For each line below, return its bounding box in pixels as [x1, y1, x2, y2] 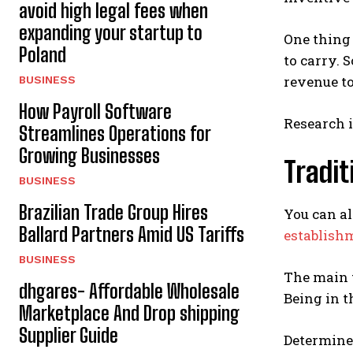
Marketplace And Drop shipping [19, 302, 240, 325]
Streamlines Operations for [19, 122, 211, 145]
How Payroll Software [19, 100, 172, 123]
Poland [19, 43, 66, 66]
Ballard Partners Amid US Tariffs [19, 223, 244, 246]
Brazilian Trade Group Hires [19, 201, 208, 224]
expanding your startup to [19, 21, 203, 44]
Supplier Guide [19, 324, 118, 347]
